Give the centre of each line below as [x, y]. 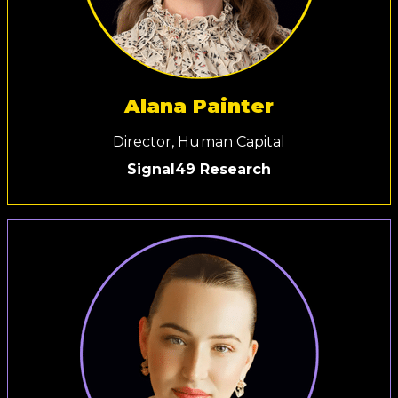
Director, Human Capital [199, 141]
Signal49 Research [199, 170]
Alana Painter [199, 106]
